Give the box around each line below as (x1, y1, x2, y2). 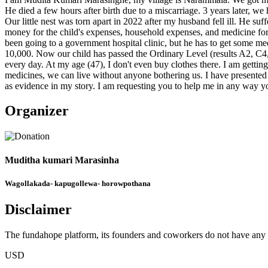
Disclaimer (5, 202, 72, 217)
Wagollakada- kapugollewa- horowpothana (5, 178, 151, 188)
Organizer (5, 103, 69, 119)
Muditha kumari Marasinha (5, 154, 119, 165)
